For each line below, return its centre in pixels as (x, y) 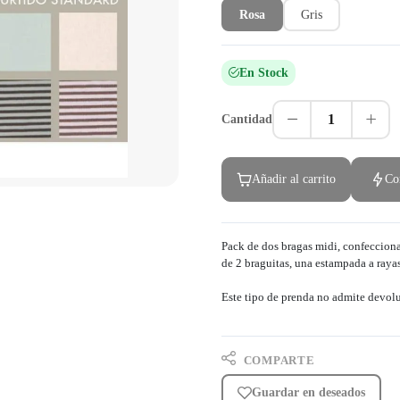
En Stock (264, 72)
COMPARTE (277, 360)
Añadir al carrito (293, 179)
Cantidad (247, 120)
